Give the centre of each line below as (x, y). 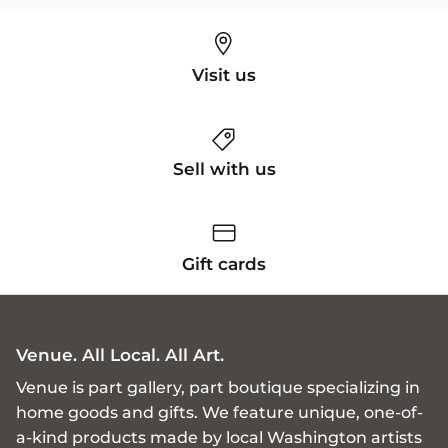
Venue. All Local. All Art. (120, 354)
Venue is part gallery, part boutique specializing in (218, 387)
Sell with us (224, 169)
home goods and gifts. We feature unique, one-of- (219, 412)
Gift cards (224, 263)
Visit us (224, 74)
